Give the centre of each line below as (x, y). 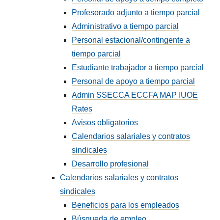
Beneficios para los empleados (126, 205)
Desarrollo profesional (110, 164)
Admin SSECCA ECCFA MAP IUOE (135, 95)
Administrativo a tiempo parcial (125, 26)
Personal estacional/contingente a (131, 40)
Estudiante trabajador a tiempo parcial (138, 68)
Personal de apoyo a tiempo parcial (134, 81)
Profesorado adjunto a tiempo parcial (136, 13)
